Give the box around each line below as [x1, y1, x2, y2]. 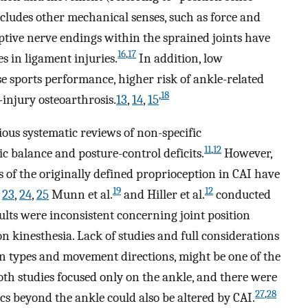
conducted [213, 187, 271, 203]
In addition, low [136, 50, 223, 66]
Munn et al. [49, 187, 113, 203]
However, [221, 146, 272, 162]
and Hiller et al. [121, 187, 205, 203]
